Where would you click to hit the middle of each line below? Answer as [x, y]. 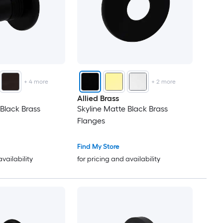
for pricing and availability [118, 159]
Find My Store [98, 147]
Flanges [91, 121]
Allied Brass [98, 99]
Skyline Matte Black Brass [122, 109]
